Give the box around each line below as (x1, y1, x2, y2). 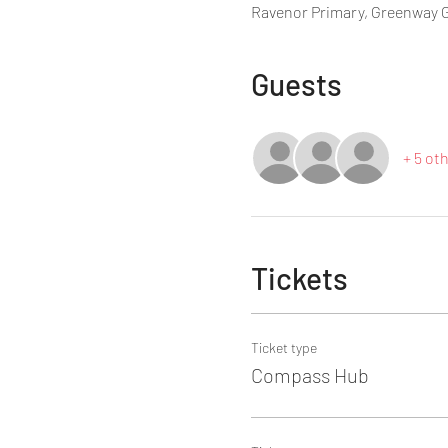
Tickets (250, 260, 348, 296)
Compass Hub (250, 363, 369, 387)
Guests (250, 66, 342, 102)
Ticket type (250, 339, 317, 356)
